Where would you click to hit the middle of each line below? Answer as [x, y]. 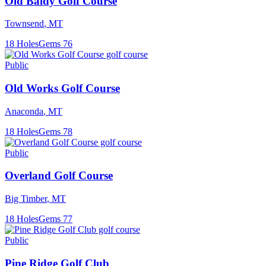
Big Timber [26, 199]
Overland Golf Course [59, 176]
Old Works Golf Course [62, 88]
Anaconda [24, 111]
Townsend [24, 24]
